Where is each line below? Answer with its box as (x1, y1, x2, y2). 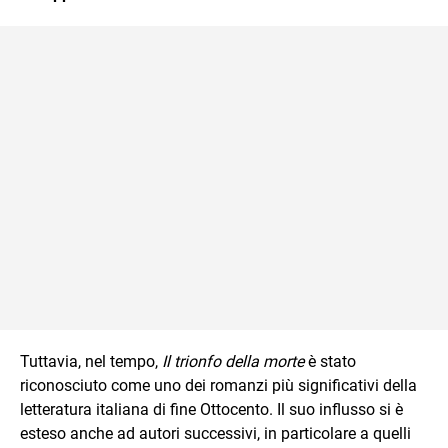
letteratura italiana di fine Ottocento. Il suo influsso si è (20, 400, 403, 419)
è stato (304, 352, 356, 371)
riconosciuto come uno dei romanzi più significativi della (20, 376, 417, 395)
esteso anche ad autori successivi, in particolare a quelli (20, 424, 411, 443)
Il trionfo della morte (162, 352, 304, 371)
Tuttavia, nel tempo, (20, 352, 162, 371)
